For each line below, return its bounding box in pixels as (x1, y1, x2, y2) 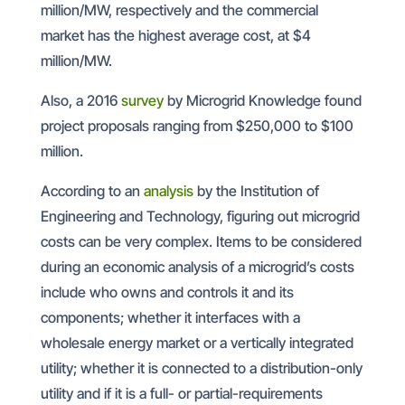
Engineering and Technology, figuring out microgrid (40, 206, 360, 225)
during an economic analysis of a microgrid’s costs (40, 257, 354, 276)
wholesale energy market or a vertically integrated (40, 333, 353, 352)
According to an (40, 181, 144, 200)
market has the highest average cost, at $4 (40, 25, 311, 44)
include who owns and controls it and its (40, 282, 294, 301)
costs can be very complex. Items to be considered (40, 231, 362, 250)
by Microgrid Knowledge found (163, 90, 362, 109)
